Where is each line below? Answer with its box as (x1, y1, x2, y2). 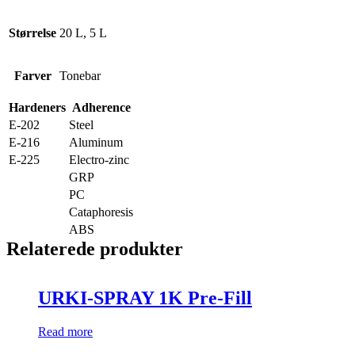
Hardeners (9, 100, 66, 114)
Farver (13, 68, 52, 82)
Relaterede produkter (6, 238, 183, 259)
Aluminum (69, 135, 123, 149)
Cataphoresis (69, 204, 133, 219)
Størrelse (9, 25, 56, 40)
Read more (38, 325, 93, 339)
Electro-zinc (69, 152, 129, 166)
